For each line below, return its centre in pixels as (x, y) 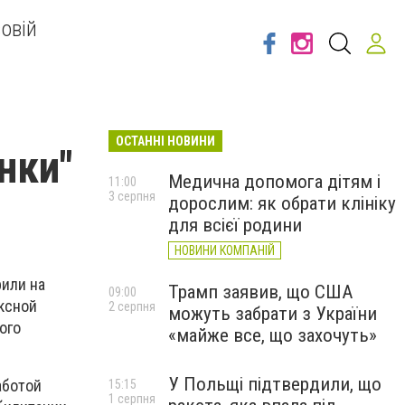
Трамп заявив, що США (260, 292)
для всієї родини (235, 225)
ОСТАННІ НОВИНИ (165, 141)
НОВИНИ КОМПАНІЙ (225, 250)
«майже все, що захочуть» (273, 335)
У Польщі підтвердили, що (275, 384)
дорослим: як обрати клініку (282, 203)
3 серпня (132, 196)
